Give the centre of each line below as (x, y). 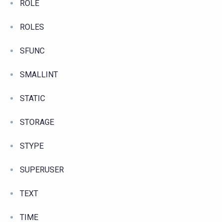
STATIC (32, 98)
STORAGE (37, 122)
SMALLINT (39, 74)
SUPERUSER (42, 169)
